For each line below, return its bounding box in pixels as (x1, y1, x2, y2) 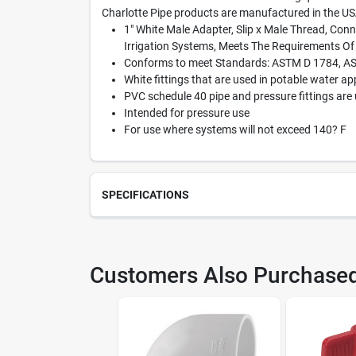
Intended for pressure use (123, 106, 250, 119)
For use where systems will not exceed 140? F (123, 123, 346, 136)
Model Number (119, 290, 192, 303)
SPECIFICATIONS (101, 188, 189, 201)
